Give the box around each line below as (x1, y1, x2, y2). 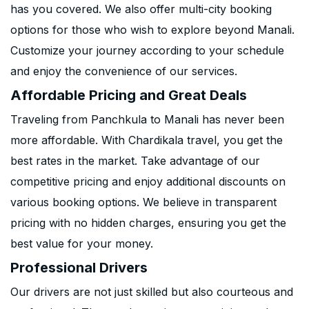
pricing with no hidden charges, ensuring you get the (10, 216, 286, 230)
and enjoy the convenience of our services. (10, 64, 237, 78)
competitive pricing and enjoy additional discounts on (10, 175, 286, 188)
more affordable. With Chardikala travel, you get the (10, 133, 283, 147)
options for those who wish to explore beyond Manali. (10, 23, 295, 37)
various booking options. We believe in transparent (10, 195, 277, 209)
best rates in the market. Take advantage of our (10, 154, 260, 168)
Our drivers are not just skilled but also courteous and (10, 285, 293, 299)
